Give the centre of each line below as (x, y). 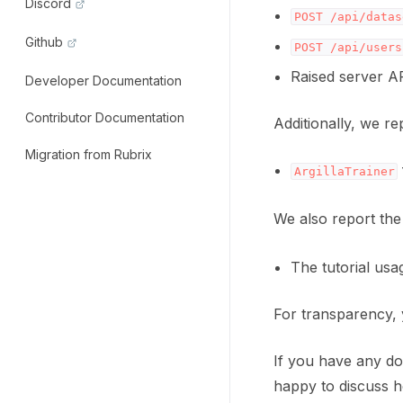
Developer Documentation (103, 80)
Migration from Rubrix (89, 154)
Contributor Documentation (105, 117)
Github (44, 41)
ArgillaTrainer (344, 171)
